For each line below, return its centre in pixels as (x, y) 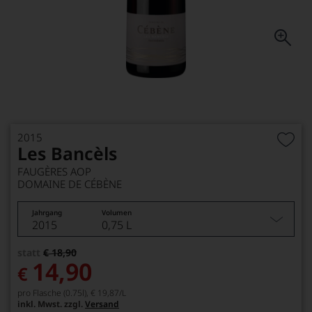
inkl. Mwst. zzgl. (51, 304)
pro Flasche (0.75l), (53, 293)
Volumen (117, 212)
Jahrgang (47, 212)
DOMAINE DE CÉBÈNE (70, 184)
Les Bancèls (67, 153)
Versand (102, 304)
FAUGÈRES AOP (54, 171)
